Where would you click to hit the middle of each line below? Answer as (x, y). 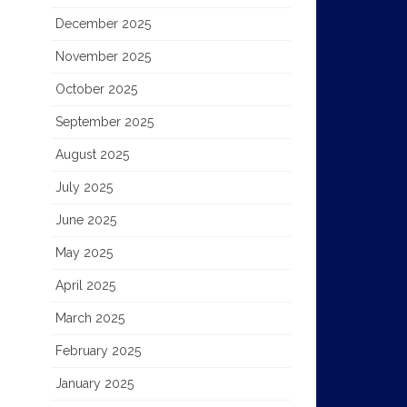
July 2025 (84, 187)
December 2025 (103, 23)
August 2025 (92, 154)
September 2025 (104, 121)
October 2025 (96, 89)
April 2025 (85, 285)
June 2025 (85, 219)
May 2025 (84, 252)
